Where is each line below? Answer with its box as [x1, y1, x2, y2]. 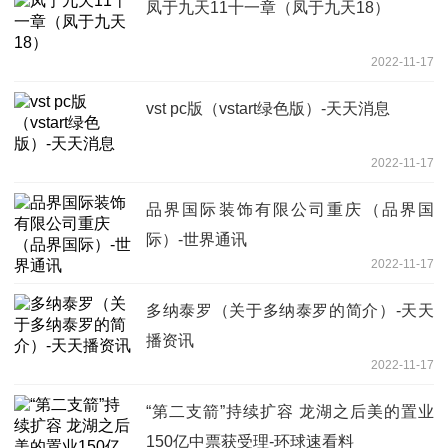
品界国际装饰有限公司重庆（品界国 [146, 201, 434, 219]
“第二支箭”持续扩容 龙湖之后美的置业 [146, 403, 434, 421]
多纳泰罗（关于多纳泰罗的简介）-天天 [146, 302, 434, 320]
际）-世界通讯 [146, 231, 247, 249]
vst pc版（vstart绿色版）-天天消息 [146, 100, 390, 118]
